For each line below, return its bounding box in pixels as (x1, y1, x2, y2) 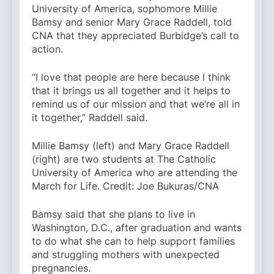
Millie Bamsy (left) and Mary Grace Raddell (32, 139, 229, 152)
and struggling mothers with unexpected (32, 248, 220, 261)
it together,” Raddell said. (32, 111, 150, 124)
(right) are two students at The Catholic (32, 153, 216, 166)
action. (32, 43, 63, 56)
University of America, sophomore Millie (32, 2, 217, 15)
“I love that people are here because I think (32, 71, 231, 84)
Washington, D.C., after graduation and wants (32, 221, 242, 234)
